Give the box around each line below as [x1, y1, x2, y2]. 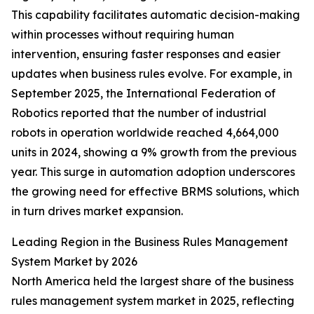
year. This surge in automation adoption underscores [11, 165, 295, 179]
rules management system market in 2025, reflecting [11, 294, 294, 308]
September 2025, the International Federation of [11, 86, 275, 101]
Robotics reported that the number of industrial [11, 106, 266, 121]
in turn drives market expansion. [11, 204, 183, 219]
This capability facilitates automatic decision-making [11, 8, 300, 22]
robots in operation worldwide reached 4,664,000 [11, 125, 279, 140]
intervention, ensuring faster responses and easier [11, 47, 280, 62]
